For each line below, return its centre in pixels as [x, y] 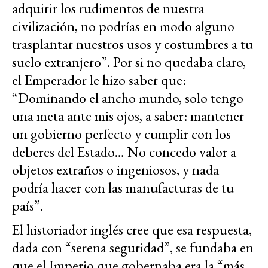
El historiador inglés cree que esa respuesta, [132, 229]
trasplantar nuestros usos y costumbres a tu [133, 44]
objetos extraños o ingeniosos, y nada [115, 169]
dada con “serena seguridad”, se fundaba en [133, 247]
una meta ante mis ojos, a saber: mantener [128, 115]
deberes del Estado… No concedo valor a [124, 151]
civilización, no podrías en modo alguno [123, 26]
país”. [28, 205]
